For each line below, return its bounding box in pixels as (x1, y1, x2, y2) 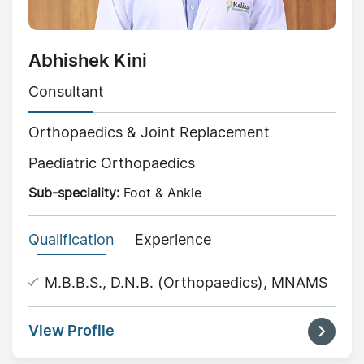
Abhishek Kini (28, 50, 147, 71)
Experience (135, 231, 211, 249)
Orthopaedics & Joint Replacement (28, 123, 270, 141)
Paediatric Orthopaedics (28, 154, 195, 172)
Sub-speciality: (28, 184, 119, 201)
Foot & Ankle (119, 184, 201, 201)
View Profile (28, 322, 115, 340)
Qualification (28, 231, 115, 249)
